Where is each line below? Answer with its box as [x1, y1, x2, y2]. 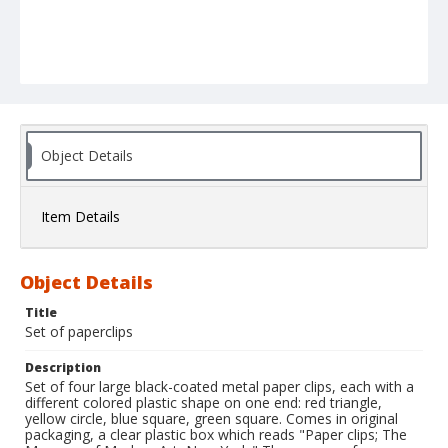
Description [25, 359, 101, 377]
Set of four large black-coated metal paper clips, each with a [25, 377, 414, 397]
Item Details [41, 207, 120, 227]
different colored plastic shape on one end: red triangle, [25, 393, 382, 413]
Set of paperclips [25, 322, 133, 342]
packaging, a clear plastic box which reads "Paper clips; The [25, 425, 407, 445]
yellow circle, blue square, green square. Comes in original [25, 409, 398, 429]
